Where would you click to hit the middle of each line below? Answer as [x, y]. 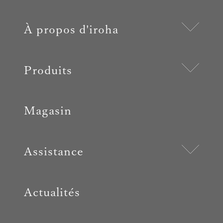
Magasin [48, 111]
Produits [48, 70]
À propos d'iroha [71, 29]
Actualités [52, 192]
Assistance [54, 152]
